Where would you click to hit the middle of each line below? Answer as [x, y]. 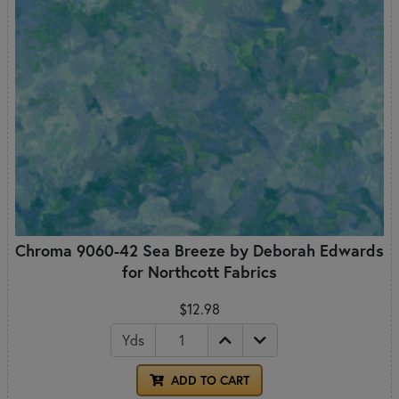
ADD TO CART [208, 380]
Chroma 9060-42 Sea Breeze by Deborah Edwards [199, 250]
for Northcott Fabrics [199, 271]
